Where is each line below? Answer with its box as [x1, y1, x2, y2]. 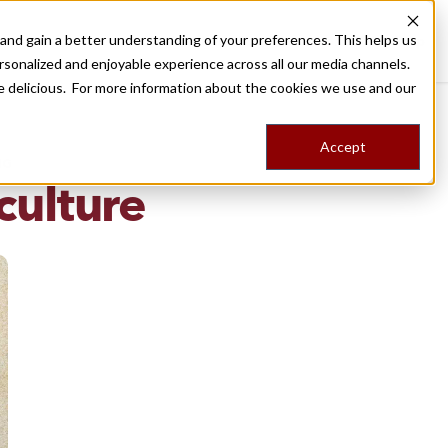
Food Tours [237, 32, 313, 51]
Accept [320, 138, 366, 156]
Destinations [140, 32, 230, 51]
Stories [312, 32, 359, 51]
